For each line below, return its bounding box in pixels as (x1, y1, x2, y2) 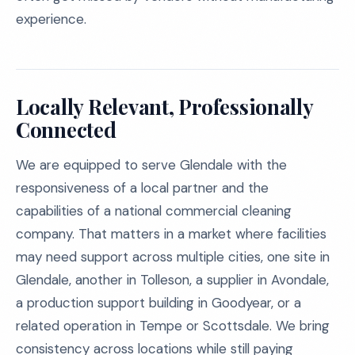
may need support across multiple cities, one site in (16, 248, 330, 265)
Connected (16, 116, 116, 143)
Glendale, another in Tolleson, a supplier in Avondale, (16, 271, 329, 288)
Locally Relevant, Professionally (16, 93, 314, 120)
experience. (16, 10, 86, 28)
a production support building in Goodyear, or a (16, 294, 301, 311)
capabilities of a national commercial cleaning (16, 202, 292, 219)
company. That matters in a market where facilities (16, 225, 326, 242)
